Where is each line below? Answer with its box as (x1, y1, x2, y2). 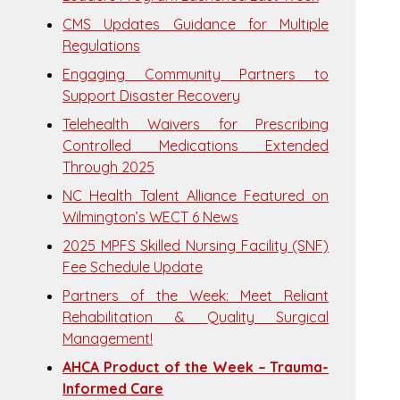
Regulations (62, 37, 141, 54)
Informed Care (62, 379, 164, 397)
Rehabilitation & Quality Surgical (62, 308, 329, 326)
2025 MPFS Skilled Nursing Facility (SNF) (62, 237, 329, 254)
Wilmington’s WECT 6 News (62, 208, 239, 226)
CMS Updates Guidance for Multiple (62, 15, 329, 33)
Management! (62, 329, 154, 347)
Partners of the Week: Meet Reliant (62, 287, 329, 304)
